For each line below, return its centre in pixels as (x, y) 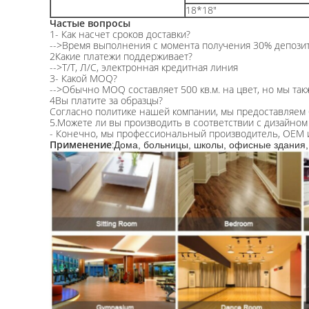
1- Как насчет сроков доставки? (120, 34)
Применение (81, 144)
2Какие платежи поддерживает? (121, 56)
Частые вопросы (90, 23)
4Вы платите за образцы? (106, 100)
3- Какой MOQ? (83, 78)
